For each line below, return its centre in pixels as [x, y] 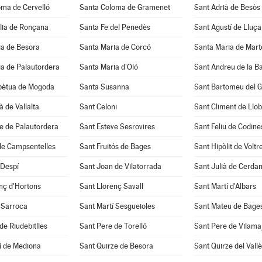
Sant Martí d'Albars [225, 186]
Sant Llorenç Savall [111, 186]
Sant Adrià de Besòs [227, 7]
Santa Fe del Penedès [115, 27]
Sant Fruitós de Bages [115, 146]
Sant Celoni [98, 107]
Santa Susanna [104, 87]
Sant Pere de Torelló [113, 226]
